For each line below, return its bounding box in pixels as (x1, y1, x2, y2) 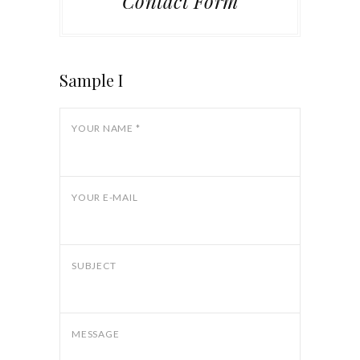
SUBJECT (72, 260, 117, 272)
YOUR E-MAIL (72, 191, 138, 204)
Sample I (59, 69, 123, 92)
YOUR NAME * (72, 122, 141, 135)
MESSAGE (72, 328, 120, 341)
